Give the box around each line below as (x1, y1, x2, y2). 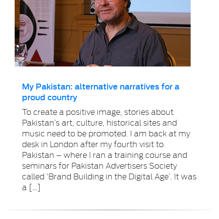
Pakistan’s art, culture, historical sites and (22, 116, 177, 128)
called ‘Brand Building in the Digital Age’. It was (22, 170, 197, 182)
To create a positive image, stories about (22, 106, 174, 117)
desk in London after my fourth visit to (22, 138, 164, 150)
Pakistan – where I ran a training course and (22, 149, 187, 160)
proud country (22, 90, 77, 103)
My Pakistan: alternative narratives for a (22, 80, 179, 92)
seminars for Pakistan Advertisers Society (22, 159, 177, 171)
